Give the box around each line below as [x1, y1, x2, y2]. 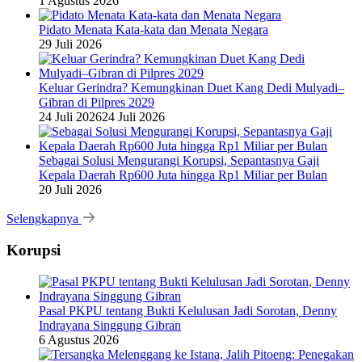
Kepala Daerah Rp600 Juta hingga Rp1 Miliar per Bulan [39, 168, 327, 183]
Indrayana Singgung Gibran [39, 318, 181, 332]
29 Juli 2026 [39, 37, 102, 52]
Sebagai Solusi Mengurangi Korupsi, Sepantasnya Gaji [39, 154, 319, 168]
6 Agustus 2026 [39, 332, 119, 347]
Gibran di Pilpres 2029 [39, 95, 154, 110]
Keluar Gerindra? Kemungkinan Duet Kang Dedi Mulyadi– [39, 81, 344, 95]
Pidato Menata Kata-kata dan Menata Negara [39, 23, 268, 37]
